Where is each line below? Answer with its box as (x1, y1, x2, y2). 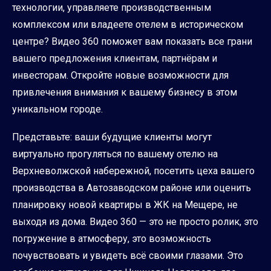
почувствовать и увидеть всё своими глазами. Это (12, 250, 243, 262)
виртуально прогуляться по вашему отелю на (12, 148, 218, 160)
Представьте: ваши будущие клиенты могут (12, 131, 212, 143)
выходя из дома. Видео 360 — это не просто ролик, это (12, 216, 258, 228)
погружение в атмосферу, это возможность (12, 233, 211, 245)
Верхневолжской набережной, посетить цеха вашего (12, 165, 255, 177)
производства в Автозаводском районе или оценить (12, 182, 251, 194)
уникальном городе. (12, 103, 103, 116)
